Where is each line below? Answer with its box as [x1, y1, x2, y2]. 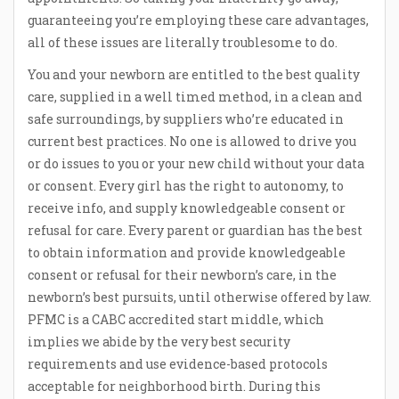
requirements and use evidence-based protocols [28, 354, 328, 372]
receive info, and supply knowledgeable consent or [28, 199, 346, 216]
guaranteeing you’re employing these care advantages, [28, 11, 369, 28]
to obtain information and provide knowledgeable [28, 243, 346, 261]
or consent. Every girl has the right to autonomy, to [28, 176, 344, 194]
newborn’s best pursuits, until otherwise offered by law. [28, 288, 371, 305]
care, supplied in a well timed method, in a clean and [28, 87, 362, 105]
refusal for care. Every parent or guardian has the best [28, 221, 362, 239]
